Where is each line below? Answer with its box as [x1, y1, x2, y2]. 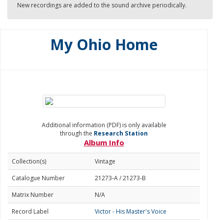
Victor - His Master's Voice [95, 207, 166, 216]
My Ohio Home [50, 34, 158, 55]
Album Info [83, 137, 124, 147]
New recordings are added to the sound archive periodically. [17, 1, 187, 9]
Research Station [94, 129, 148, 137]
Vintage [95, 157, 115, 165]
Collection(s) [12, 157, 46, 165]
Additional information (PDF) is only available [41, 121, 166, 129]
